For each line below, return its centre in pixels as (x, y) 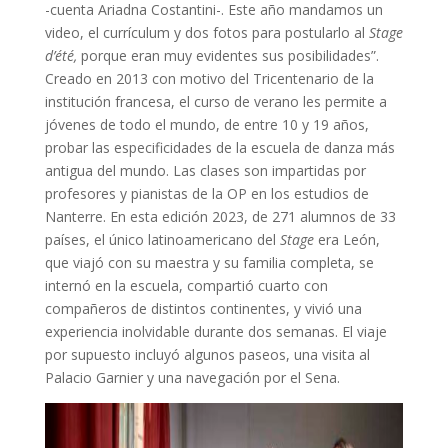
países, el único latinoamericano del (162, 240)
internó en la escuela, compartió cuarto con (186, 286)
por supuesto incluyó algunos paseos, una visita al (207, 355)
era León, (348, 240)
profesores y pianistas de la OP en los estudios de (206, 194)
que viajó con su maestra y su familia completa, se (209, 263)
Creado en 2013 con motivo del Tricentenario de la (209, 79)
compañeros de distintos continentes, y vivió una (203, 309)
